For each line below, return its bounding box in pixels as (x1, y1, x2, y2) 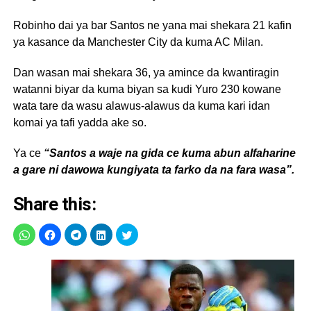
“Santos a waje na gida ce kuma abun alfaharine (43, 146, 296, 159)
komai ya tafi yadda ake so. (12, 116, 146, 128)
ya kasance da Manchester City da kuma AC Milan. (12, 35, 263, 48)
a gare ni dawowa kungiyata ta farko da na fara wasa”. (12, 163, 294, 176)
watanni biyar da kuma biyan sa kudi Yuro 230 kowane (12, 83, 281, 95)
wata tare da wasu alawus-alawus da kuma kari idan (12, 99, 270, 112)
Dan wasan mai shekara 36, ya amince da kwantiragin (12, 66, 279, 78)
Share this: (12, 193, 96, 215)
